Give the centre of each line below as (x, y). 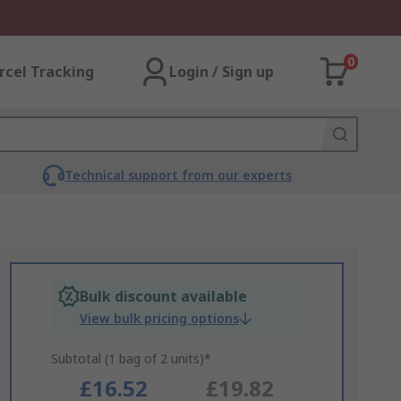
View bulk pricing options (159, 318)
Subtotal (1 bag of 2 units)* (131, 358)
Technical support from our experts (178, 175)
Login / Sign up (222, 72)
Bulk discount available (163, 296)
